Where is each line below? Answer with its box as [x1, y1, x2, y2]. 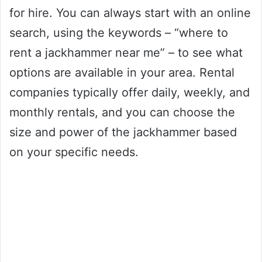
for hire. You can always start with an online [9, 6, 251, 20]
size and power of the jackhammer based [9, 125, 237, 140]
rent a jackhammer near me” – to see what [9, 46, 243, 60]
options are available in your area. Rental [9, 65, 235, 80]
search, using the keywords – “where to [9, 26, 228, 40]
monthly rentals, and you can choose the [9, 105, 235, 120]
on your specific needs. [9, 145, 139, 160]
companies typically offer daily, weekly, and [9, 85, 250, 100]
